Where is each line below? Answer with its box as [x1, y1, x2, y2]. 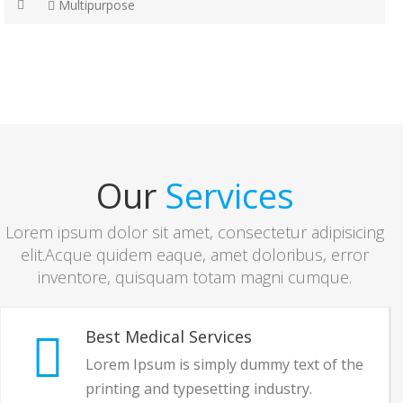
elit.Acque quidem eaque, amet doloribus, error [21, 243, 369, 265]
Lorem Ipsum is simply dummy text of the [85, 354, 363, 374]
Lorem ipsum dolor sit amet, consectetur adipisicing [5, 220, 384, 243]
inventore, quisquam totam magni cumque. [38, 265, 352, 288]
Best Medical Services [85, 325, 252, 347]
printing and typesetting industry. [85, 378, 312, 399]
